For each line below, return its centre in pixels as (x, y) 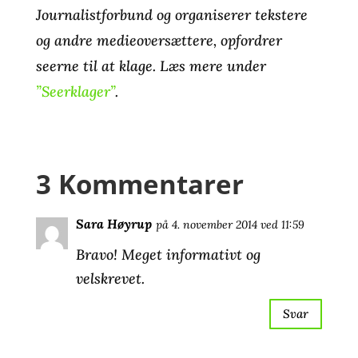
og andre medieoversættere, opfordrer (159, 40)
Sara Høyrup (113, 223)
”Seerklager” (75, 91)
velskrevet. (110, 278)
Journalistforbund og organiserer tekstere (171, 14)
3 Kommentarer (139, 184)
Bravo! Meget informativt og (168, 254)
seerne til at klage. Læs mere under (151, 66)
